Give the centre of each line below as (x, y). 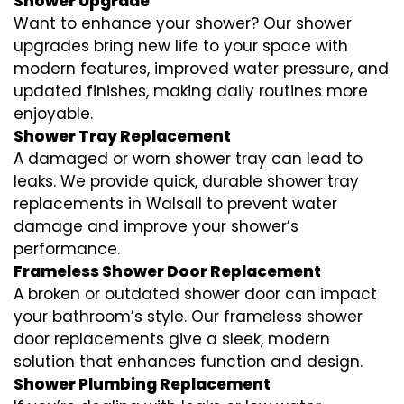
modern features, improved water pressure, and (201, 69)
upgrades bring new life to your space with (181, 46)
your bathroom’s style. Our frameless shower (188, 317)
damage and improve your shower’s (156, 227)
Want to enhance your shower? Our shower (183, 24)
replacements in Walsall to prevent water (175, 204)
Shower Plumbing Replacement (142, 385)
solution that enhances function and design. (188, 362)
